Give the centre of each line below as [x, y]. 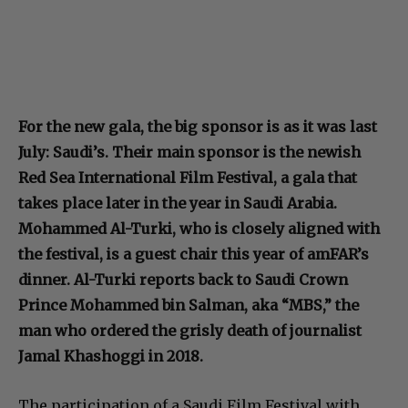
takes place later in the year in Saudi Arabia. [178, 203]
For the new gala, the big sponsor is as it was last [198, 126]
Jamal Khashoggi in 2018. [111, 356]
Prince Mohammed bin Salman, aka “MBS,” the [189, 305]
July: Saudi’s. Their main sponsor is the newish [189, 152]
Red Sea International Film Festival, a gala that [188, 177]
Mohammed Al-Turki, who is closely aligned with [199, 228]
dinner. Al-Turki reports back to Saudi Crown [183, 279]
